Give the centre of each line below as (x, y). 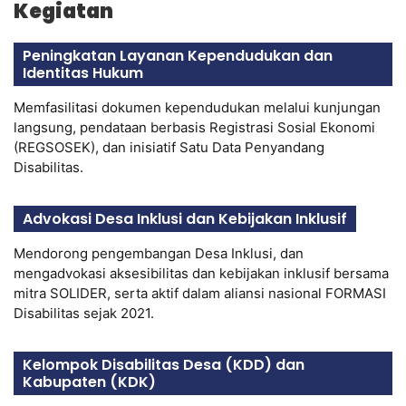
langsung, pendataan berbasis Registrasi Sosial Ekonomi (194, 127)
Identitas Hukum (83, 72)
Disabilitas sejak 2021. (84, 313)
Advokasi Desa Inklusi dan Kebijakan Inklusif (185, 218)
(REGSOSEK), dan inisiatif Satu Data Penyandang (169, 147)
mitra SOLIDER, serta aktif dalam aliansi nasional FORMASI (200, 293)
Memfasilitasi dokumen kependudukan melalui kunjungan (197, 107)
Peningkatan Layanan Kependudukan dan (178, 55)
